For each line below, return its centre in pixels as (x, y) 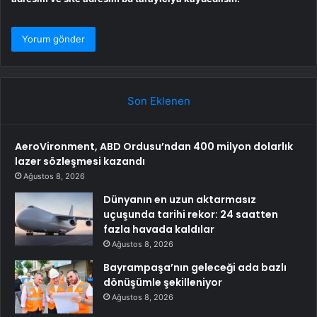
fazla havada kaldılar (159, 230)
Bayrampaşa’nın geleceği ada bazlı (195, 268)
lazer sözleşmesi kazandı (80, 162)
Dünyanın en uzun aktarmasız (180, 200)
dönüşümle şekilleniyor (163, 283)
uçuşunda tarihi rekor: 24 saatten (191, 215)
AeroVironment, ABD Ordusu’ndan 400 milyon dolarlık (154, 147)
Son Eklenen (158, 101)
